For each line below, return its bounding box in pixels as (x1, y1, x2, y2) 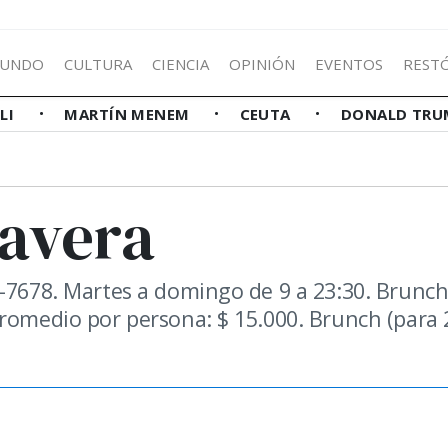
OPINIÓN (229, 53, 295, 74)
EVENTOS (315, 53, 383, 74)
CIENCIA (152, 53, 209, 74)
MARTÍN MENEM (64, 104, 195, 124)
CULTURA (64, 53, 132, 74)
